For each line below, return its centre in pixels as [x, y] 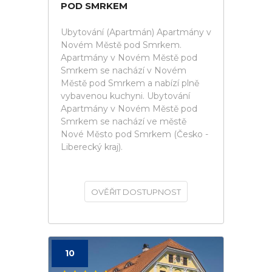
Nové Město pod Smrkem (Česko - [134, 134]
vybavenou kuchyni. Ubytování [125, 96]
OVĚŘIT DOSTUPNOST [136, 192]
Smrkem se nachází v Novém [124, 70]
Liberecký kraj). [92, 147]
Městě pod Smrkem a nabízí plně [130, 83]
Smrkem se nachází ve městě [124, 121]
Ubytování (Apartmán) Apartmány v [136, 32]
